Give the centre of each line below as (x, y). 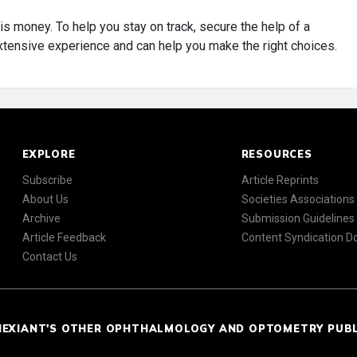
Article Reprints (280, 180)
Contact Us (50, 257)
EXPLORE (49, 154)
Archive (41, 219)
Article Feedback (64, 238)
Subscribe (47, 180)
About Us (45, 200)
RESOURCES (277, 154)
